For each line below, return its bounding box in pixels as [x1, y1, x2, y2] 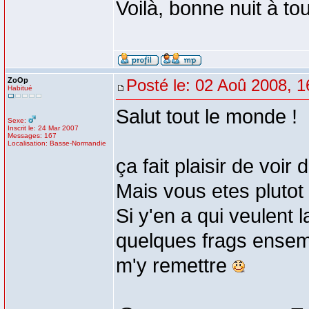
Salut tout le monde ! [116, 106, 297, 128]
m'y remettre [116, 255, 232, 277]
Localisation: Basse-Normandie [8, 139, 106, 147]
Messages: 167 [8, 132, 57, 139]
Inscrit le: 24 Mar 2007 [8, 124, 79, 132]
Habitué [8, 84, 32, 92]
